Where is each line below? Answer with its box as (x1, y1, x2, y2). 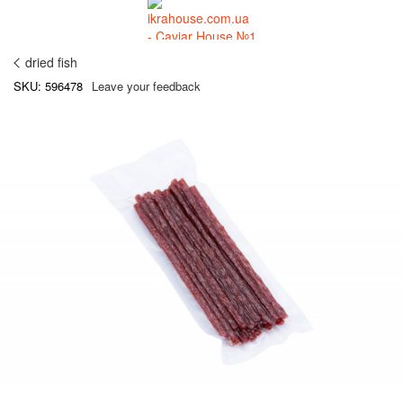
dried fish (25, 53, 77, 71)
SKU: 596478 (13, 77, 83, 94)
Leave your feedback (92, 77, 201, 94)
